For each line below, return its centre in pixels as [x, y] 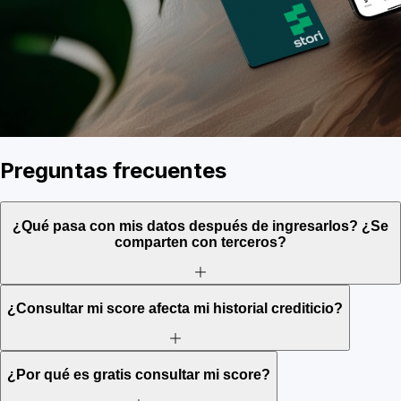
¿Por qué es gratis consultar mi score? [139, 375]
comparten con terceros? [200, 242]
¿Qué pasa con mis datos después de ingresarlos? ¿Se [200, 226]
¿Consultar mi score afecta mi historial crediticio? [175, 309]
